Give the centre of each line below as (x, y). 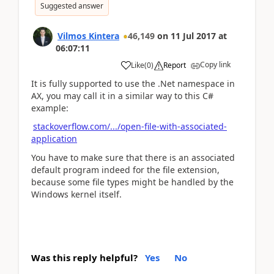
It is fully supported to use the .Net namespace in (133, 83)
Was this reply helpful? (84, 257)
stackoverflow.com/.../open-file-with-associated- (130, 126)
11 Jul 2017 (193, 35)
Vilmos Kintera (88, 35)
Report (175, 65)
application (54, 139)
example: (50, 108)
